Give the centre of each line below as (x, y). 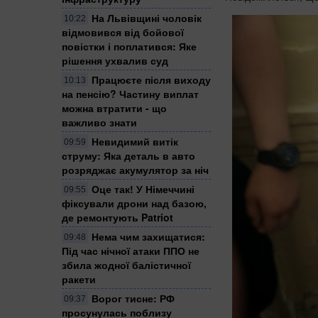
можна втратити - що (114, 108)
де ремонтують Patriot (117, 217)
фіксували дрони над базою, (134, 203)
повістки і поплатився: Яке (129, 46)
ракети (79, 279)
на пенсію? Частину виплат (130, 93)
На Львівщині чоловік (147, 17)
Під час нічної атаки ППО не (131, 250)
